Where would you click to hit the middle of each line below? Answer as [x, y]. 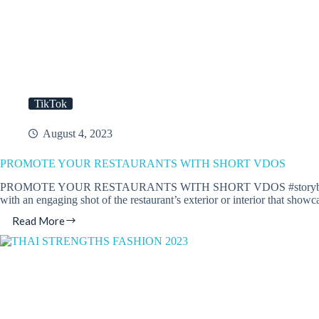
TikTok [51, 103]
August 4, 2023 [78, 133]
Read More [38, 220]
